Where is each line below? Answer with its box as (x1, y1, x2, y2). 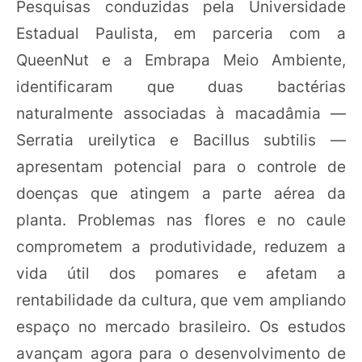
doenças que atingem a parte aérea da (16, 183, 346, 204)
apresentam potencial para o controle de (16, 157, 346, 177)
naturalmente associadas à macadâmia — (16, 103, 346, 124)
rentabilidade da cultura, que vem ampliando (16, 290, 346, 310)
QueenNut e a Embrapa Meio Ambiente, (16, 50, 346, 70)
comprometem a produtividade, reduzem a (16, 237, 346, 257)
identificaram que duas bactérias (16, 77, 346, 97)
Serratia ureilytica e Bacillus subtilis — (16, 130, 346, 150)
